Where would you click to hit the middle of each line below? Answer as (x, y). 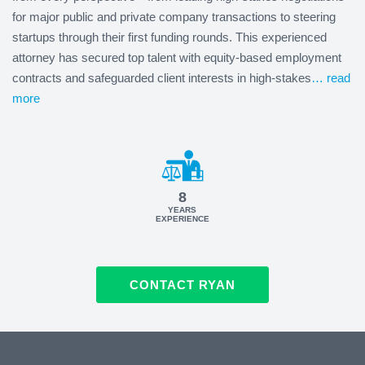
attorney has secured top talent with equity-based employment (177, 57)
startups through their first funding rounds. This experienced (169, 37)
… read (331, 77)
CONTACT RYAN (182, 284)
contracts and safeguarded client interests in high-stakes (162, 77)
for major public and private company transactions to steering (174, 16)
